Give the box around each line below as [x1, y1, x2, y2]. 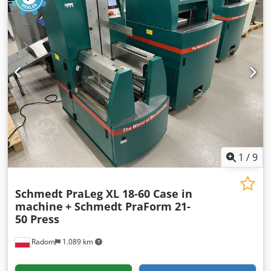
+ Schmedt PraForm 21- [65, 199, 191, 214]
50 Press [15, 212, 59, 227]
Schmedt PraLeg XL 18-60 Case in [15, 186, 192, 201]
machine [15, 199, 63, 214]
